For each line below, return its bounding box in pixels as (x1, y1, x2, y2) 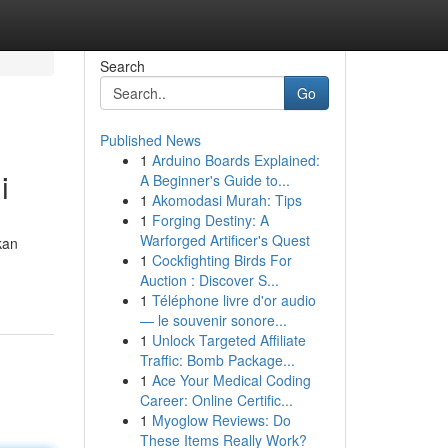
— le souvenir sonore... (139, 310, 287, 330)
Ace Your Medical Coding (151, 370, 311, 390)
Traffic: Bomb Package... (139, 350, 295, 370)
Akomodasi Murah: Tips (151, 190, 302, 210)
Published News (99, 130, 201, 150)
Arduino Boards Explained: (151, 150, 320, 170)
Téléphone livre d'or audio (151, 290, 316, 310)
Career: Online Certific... (139, 390, 293, 410)
